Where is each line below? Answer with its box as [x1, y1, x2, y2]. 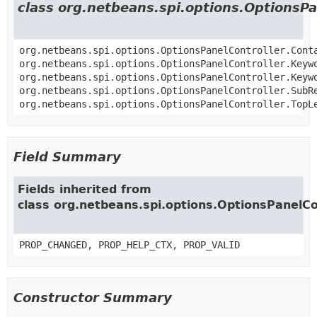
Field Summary [13, 149, 121, 164]
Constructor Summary [13, 289, 172, 305]
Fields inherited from [18, 182, 151, 196]
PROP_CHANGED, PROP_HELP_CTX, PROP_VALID [19, 238, 240, 250]
